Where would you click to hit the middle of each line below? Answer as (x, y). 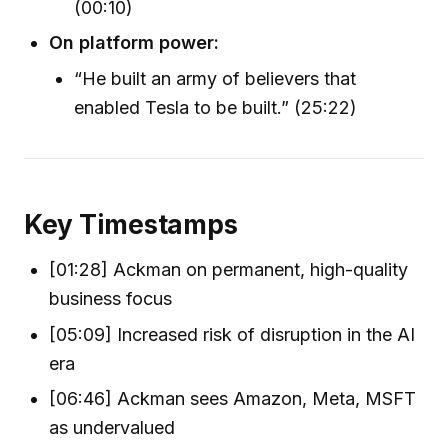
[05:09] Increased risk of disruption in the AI (232, 334)
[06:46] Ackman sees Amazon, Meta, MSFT (233, 398)
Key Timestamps (131, 224)
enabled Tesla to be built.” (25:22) (216, 108)
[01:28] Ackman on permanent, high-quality (229, 270)
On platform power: (134, 43)
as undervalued (112, 427)
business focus (111, 299)
